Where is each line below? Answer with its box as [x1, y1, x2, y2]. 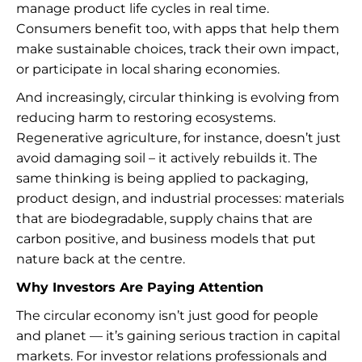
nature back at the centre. [16, 251, 185, 267]
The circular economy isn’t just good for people [16, 308, 318, 323]
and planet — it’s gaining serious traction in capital [16, 328, 340, 343]
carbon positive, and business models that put [16, 231, 316, 246]
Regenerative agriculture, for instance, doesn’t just [16, 130, 341, 145]
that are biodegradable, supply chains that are [16, 211, 313, 226]
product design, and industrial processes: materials [16, 191, 344, 206]
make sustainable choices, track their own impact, [16, 41, 339, 57]
